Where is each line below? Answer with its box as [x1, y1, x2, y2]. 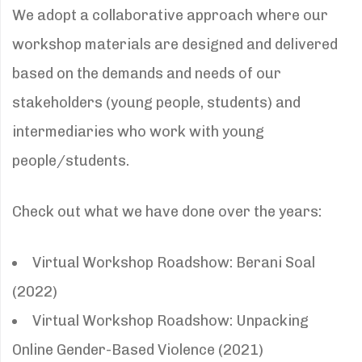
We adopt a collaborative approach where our [12, 6, 328, 24]
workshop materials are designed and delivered [12, 35, 338, 53]
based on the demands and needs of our [12, 64, 281, 82]
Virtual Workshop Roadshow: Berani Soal [32, 253, 315, 271]
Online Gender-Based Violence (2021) [12, 340, 263, 359]
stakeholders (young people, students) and [12, 93, 301, 112]
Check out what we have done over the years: [12, 202, 322, 221]
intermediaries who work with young [12, 122, 264, 141]
